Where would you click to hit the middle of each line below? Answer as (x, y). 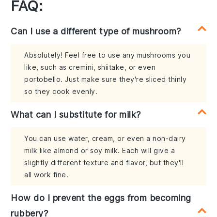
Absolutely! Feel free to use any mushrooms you (108, 55)
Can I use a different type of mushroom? (96, 31)
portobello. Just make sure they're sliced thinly (106, 79)
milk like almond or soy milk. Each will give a (100, 151)
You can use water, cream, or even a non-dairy (105, 139)
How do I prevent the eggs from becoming (101, 198)
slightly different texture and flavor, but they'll (104, 163)
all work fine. (46, 175)
